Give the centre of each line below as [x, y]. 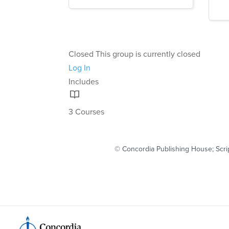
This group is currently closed [148, 54]
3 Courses [87, 112]
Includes [84, 82]
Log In [80, 68]
